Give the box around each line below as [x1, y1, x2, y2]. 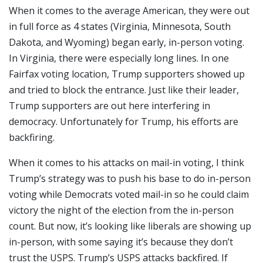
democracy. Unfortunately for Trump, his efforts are [9, 114, 238, 128]
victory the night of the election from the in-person [9, 203, 234, 217]
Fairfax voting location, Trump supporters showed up [9, 67, 245, 80]
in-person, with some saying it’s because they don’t [9, 235, 233, 248]
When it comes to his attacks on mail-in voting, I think [9, 156, 244, 169]
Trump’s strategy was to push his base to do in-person [9, 171, 251, 185]
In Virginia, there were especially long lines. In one [9, 51, 229, 65]
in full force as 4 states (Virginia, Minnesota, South [9, 19, 231, 33]
